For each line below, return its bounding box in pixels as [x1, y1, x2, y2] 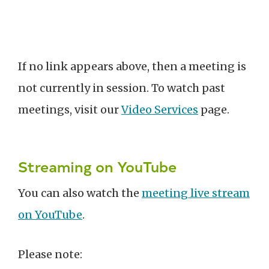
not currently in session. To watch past [18, 81, 225, 95]
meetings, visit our [18, 103, 121, 117]
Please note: [18, 247, 82, 262]
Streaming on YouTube [18, 156, 177, 177]
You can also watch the [18, 186, 142, 201]
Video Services [121, 103, 198, 117]
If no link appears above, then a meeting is [18, 59, 246, 74]
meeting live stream [142, 186, 250, 201]
